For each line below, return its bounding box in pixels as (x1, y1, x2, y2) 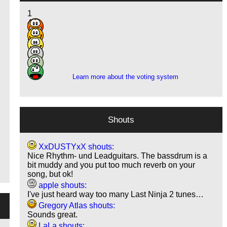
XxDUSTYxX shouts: (36, 142, 115, 152)
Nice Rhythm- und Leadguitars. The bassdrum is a (27, 152, 208, 161)
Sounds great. (27, 210, 78, 219)
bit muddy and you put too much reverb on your (27, 161, 196, 170)
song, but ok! (27, 170, 73, 179)
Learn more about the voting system (72, 73, 178, 81)
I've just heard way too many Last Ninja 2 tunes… (27, 190, 204, 199)
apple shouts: (36, 181, 87, 190)
